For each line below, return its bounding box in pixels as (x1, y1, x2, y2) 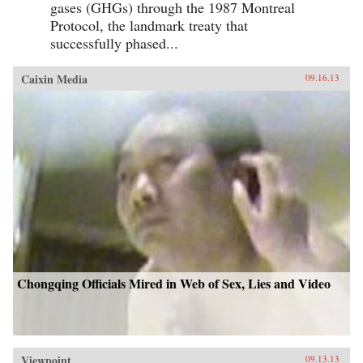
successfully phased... (50, 32, 178, 53)
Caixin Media (21, 70, 88, 88)
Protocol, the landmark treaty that (50, 15, 248, 35)
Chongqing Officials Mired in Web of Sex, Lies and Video (17, 273, 331, 293)
